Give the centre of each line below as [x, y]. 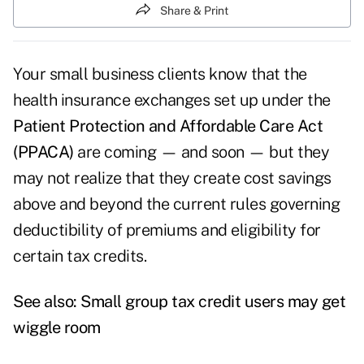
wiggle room [57, 328]
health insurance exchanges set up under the [172, 100]
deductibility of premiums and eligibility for [167, 230]
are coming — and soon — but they [201, 152]
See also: [47, 302]
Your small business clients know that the [160, 74]
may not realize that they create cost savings [172, 178]
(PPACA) [43, 152]
